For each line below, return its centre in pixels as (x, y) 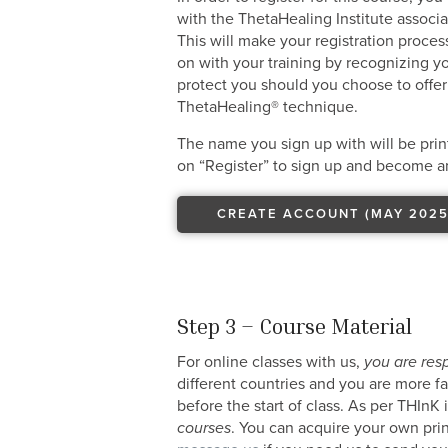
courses (204, 428)
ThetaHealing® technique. (267, 107)
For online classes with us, (270, 362)
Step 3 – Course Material (294, 326)
